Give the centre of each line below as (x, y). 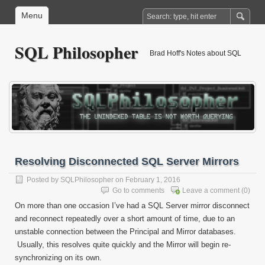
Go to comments (138, 190)
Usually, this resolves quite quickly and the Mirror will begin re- (123, 244)
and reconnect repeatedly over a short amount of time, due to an (125, 218)
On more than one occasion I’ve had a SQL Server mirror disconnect (132, 205)
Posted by (43, 180)
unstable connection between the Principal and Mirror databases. (125, 231)
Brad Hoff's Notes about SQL (195, 53)
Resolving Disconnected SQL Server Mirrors (127, 161)
